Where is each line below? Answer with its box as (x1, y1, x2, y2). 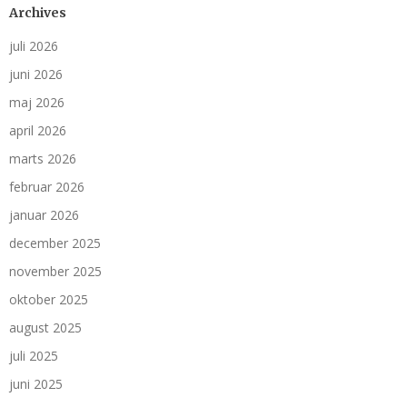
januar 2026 (9, 206, 79, 224)
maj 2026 (9, 94, 65, 112)
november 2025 (9, 263, 102, 281)
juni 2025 (9, 375, 63, 393)
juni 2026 (9, 65, 63, 84)
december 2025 (9, 234, 101, 253)
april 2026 (9, 122, 66, 140)
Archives (9, 5, 66, 22)
